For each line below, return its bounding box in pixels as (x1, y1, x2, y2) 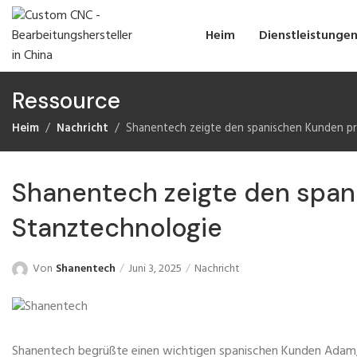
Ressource (12, 86, 120, 116)
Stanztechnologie (12, 211, 222, 245)
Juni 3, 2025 (128, 260, 182, 278)
